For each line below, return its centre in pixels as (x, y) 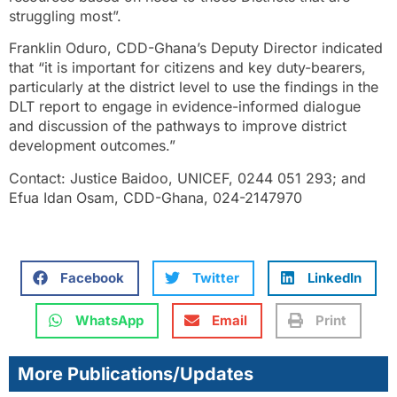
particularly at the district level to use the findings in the (194, 87)
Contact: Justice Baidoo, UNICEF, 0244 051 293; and (187, 178)
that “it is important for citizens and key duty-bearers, (187, 68)
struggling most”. (65, 16)
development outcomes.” (92, 146)
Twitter (216, 277)
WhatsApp (109, 320)
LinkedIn (335, 277)
